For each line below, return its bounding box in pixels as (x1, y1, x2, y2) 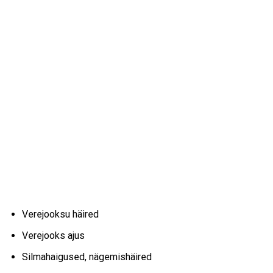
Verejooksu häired (21, 208, 99, 221)
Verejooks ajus (21, 230, 85, 242)
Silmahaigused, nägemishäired (21, 250, 152, 263)
